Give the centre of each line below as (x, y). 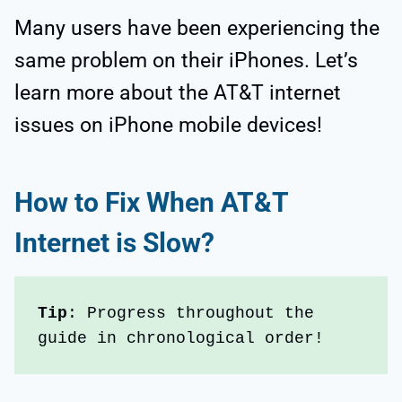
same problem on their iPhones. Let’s (186, 61)
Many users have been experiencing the (197, 29)
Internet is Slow (108, 243)
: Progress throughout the (191, 313)
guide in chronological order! (181, 338)
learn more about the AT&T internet (178, 93)
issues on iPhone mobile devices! (168, 126)
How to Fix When (118, 203)
